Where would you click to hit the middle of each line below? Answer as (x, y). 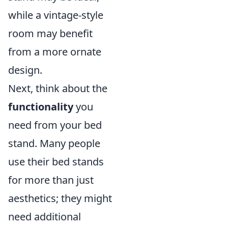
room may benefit (50, 33)
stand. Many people (54, 143)
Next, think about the (58, 88)
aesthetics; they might (60, 198)
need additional (45, 217)
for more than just (51, 180)
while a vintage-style (56, 15)
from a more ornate (55, 52)
